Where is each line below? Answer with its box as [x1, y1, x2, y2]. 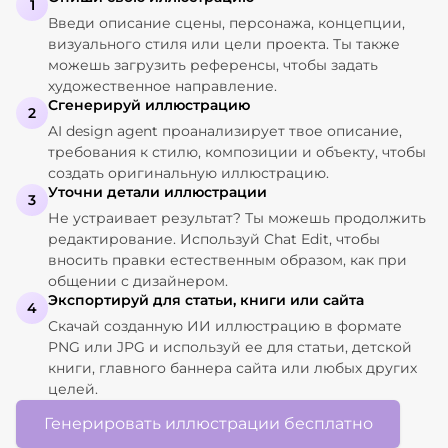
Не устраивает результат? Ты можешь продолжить [48, 208, 426, 227]
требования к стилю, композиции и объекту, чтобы [48, 142, 426, 161]
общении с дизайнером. [48, 271, 228, 290]
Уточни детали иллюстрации [48, 182, 267, 201]
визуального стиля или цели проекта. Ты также [48, 34, 400, 53]
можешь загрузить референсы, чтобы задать [48, 55, 378, 74]
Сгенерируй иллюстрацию [48, 95, 250, 114]
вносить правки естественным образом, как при [48, 250, 407, 269]
